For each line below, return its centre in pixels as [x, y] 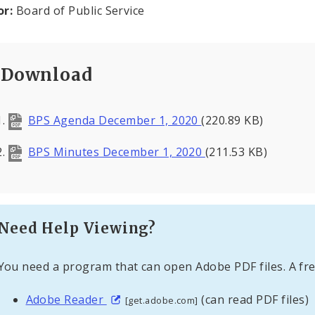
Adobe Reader [66, 299]
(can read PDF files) [253, 299]
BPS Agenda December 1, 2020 [115, 120]
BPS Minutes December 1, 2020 [116, 152]
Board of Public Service [79, 10]
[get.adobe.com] [161, 300]
